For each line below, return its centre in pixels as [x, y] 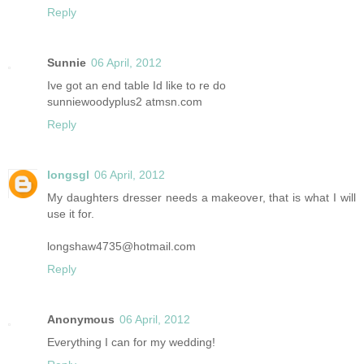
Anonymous [81, 320]
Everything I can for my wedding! [131, 342]
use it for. [71, 214]
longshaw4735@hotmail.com [121, 247]
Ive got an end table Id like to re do [136, 86]
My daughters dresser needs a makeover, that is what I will [201, 198]
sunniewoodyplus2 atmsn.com [125, 102]
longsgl [68, 175]
